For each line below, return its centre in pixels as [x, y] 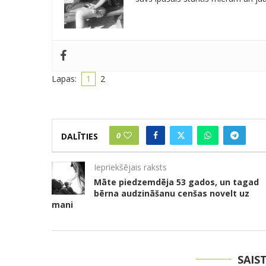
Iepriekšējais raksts [130, 167]
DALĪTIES [80, 137]
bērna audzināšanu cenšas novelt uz [172, 193]
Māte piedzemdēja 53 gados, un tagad [176, 182]
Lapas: [65, 78]
